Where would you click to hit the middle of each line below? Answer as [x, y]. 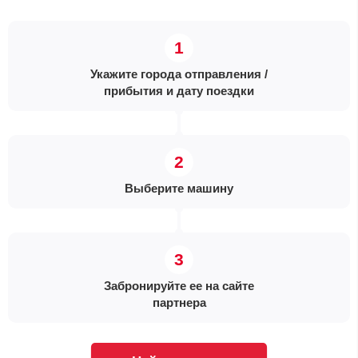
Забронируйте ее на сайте [179, 286]
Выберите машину [179, 188]
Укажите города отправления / [179, 74]
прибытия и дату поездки [179, 91]
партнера [179, 302]
